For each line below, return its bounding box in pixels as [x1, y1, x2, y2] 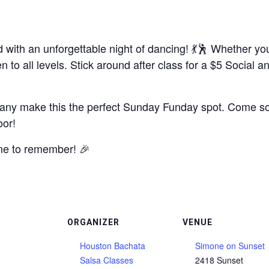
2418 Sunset [195, 254, 243, 266]
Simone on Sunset [195, 240, 265, 252]
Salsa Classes [80, 254, 133, 266]
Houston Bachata [80, 240, 145, 252]
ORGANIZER [67, 217, 119, 227]
